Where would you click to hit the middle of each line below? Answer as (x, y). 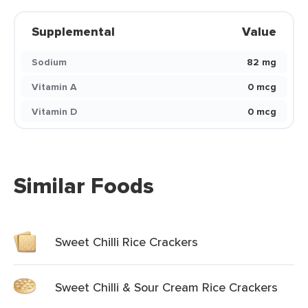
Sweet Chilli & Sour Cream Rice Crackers (166, 287)
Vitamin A (54, 87)
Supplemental (73, 32)
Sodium (49, 62)
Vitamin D (54, 111)
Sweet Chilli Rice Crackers (126, 242)
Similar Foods (84, 186)
